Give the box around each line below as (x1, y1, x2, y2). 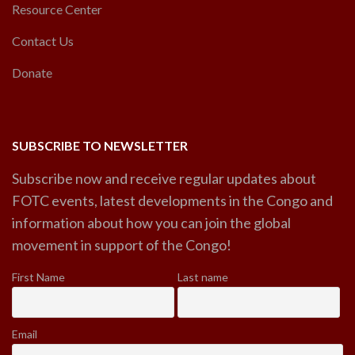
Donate (12, 65, 52, 80)
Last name (177, 270, 228, 284)
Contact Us (12, 33, 74, 48)
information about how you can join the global (12, 214, 291, 231)
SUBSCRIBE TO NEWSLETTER (12, 138, 188, 153)
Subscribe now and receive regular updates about (12, 170, 316, 187)
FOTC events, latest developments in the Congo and (12, 192, 333, 209)
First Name (12, 270, 65, 284)
